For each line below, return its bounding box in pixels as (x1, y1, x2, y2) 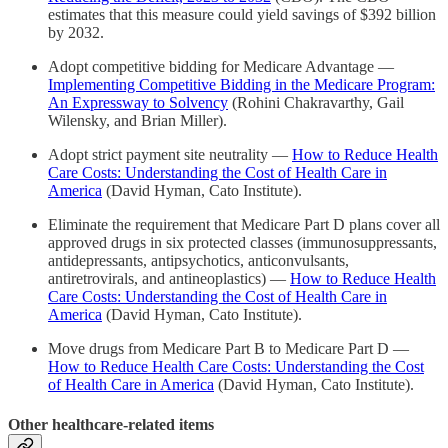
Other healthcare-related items (8, 415, 214, 433)
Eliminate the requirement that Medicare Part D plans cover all (48, 216, 440, 234)
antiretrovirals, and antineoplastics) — (48, 270, 290, 288)
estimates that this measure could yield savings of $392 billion (48, 6, 436, 24)
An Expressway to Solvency (48, 94, 228, 112)
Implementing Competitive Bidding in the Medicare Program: (48, 76, 435, 94)
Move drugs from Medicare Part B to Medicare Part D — (48, 340, 409, 358)
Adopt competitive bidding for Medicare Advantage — (48, 58, 394, 76)
